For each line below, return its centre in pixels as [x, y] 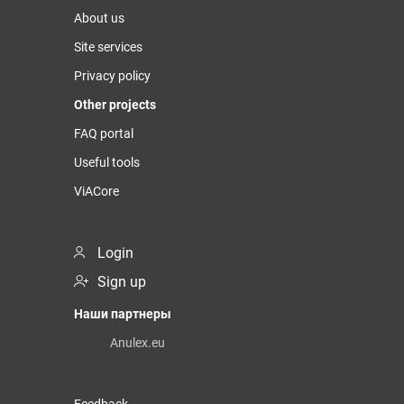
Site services [108, 46]
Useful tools [107, 162]
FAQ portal [104, 133]
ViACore [96, 191]
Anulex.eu [138, 342]
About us [99, 18]
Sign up [122, 281]
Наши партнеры [123, 313]
